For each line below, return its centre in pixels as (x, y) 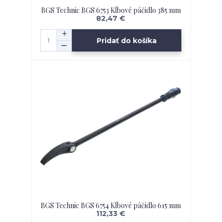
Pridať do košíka (127, 40)
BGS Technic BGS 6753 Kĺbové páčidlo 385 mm (111, 10)
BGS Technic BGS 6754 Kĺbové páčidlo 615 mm (111, 205)
